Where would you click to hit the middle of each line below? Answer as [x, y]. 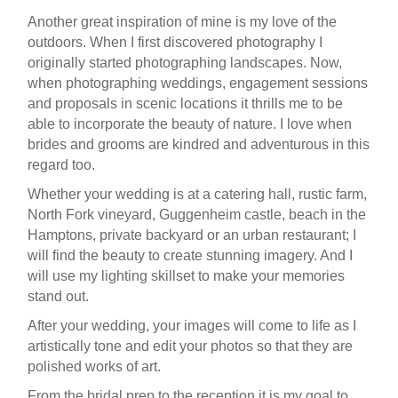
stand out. [58, 296]
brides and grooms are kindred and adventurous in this [199, 144]
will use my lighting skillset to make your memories [186, 276]
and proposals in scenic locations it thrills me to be [185, 103]
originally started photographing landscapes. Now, [185, 63]
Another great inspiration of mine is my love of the [182, 22]
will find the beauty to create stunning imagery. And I [190, 255]
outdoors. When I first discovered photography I [175, 42]
